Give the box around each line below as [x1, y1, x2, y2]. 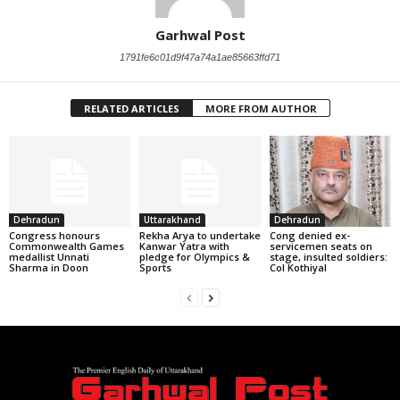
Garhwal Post [154, 26, 246, 44]
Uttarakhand [143, 212, 201, 226]
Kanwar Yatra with [138, 238, 229, 253]
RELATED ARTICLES [83, 102, 179, 115]
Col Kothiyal [269, 260, 327, 274]
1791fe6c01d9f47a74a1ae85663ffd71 [120, 52, 280, 62]
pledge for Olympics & [138, 249, 250, 263]
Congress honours [9, 228, 100, 242]
